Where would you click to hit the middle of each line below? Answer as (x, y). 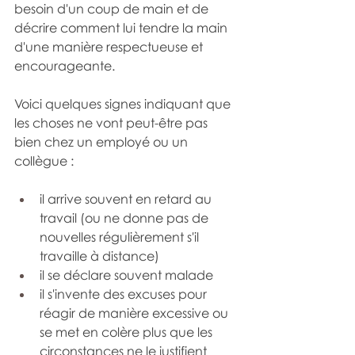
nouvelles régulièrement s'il (121, 237)
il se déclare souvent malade (126, 275)
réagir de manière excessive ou (136, 313)
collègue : (44, 161)
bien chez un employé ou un (103, 142)
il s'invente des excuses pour (125, 294)
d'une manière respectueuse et (110, 47)
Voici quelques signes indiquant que (124, 104)
